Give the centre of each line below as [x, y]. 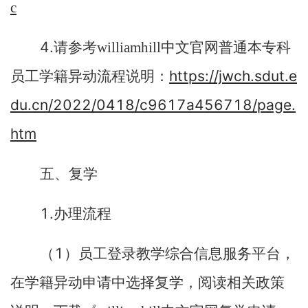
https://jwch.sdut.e [233, 76]
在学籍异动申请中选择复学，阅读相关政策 [147, 283]
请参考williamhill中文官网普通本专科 [172, 47]
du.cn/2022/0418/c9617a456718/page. [153, 105]
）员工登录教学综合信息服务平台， [179, 254]
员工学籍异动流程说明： [90, 76]
